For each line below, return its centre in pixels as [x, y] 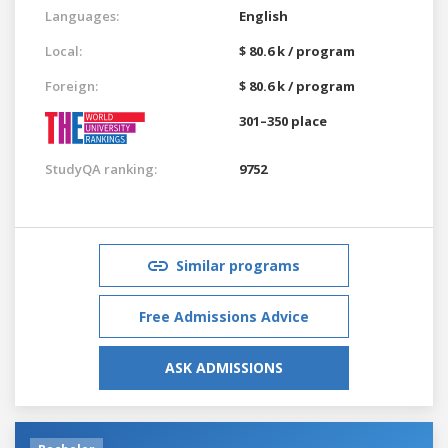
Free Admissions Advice [224, 316]
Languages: [82, 15]
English [263, 15]
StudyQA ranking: [101, 168]
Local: [63, 50]
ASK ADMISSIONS [224, 367]
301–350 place [283, 120]
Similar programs [238, 265]
